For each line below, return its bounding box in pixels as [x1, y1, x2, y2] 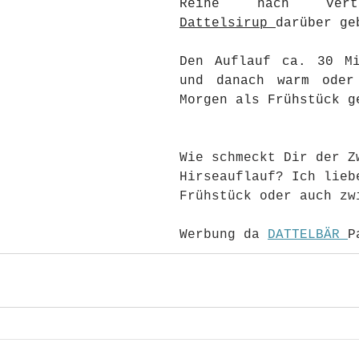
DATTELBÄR [268, 228, 348, 242]
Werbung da [179, 228, 268, 242]
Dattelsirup [179, 16, 268, 30]
